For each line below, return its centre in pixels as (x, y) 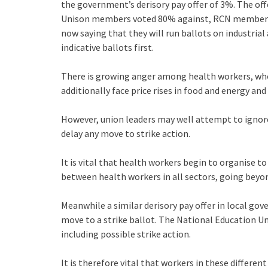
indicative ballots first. (107, 47)
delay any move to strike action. (126, 133)
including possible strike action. (126, 234)
